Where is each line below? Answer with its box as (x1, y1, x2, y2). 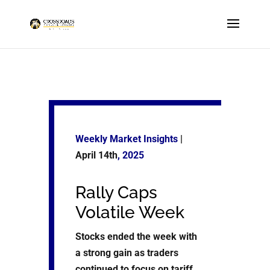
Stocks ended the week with (75, 231, 197, 242)
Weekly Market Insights (75, 133, 178, 145)
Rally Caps (75, 183, 157, 202)
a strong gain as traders (75, 247, 178, 259)
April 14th (75, 149, 118, 161)
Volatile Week (75, 202, 184, 222)
